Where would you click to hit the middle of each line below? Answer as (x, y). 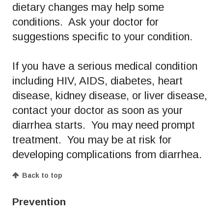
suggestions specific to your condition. (102, 36)
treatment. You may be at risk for (92, 139)
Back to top (42, 175)
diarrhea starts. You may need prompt (104, 125)
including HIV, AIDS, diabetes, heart (97, 81)
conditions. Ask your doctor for (85, 22)
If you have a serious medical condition (105, 66)
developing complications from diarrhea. (109, 154)
